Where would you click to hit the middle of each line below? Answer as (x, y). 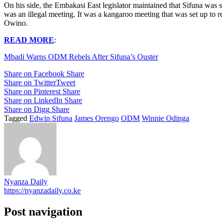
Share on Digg (27, 109)
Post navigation (43, 211)
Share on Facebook (34, 73)
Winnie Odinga (166, 118)
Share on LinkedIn (33, 100)
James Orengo (97, 118)
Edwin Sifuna (51, 118)
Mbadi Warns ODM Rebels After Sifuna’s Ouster (81, 56)
